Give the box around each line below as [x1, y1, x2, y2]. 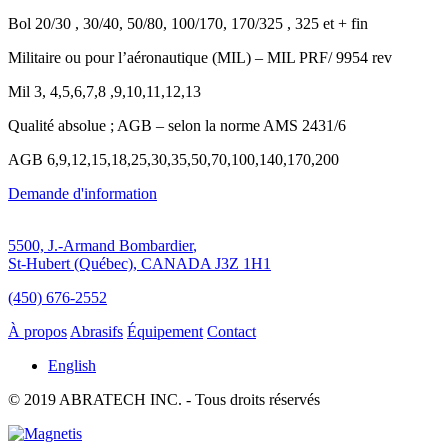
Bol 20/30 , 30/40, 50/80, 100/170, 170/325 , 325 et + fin [8, 15, 368, 33]
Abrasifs [70, 323, 123, 341]
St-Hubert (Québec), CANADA [8, 255, 211, 273]
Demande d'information [8, 185, 157, 203]
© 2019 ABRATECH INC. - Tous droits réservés [8, 391, 320, 409]
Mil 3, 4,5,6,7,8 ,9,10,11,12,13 [8, 83, 201, 101]
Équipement [127, 323, 203, 341]
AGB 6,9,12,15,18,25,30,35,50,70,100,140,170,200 [8, 151, 339, 169]
